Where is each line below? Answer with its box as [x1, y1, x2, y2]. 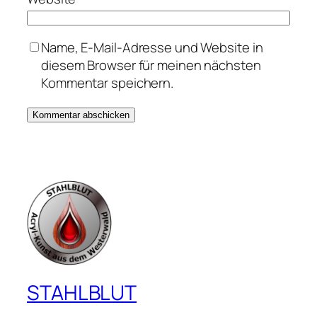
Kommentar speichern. [41, 73, 173, 92]
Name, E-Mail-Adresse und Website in [41, 38, 263, 57]
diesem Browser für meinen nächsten [41, 55, 261, 74]
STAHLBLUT [27, 279, 137, 307]
